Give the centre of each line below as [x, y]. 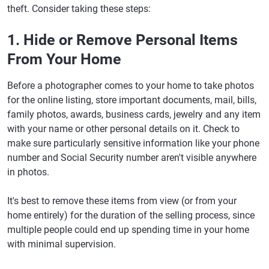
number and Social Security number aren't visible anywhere [132, 158]
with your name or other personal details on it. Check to [123, 129]
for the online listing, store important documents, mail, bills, [132, 100]
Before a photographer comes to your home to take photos [131, 86]
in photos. [28, 172]
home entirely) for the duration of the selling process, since [131, 215]
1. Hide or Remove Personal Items [122, 40]
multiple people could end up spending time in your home [128, 230]
